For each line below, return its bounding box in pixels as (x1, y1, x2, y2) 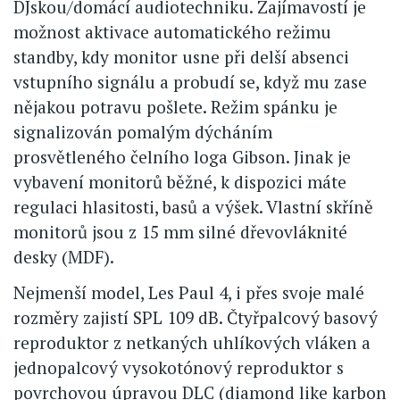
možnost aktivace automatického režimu (13, 21, 331, 44)
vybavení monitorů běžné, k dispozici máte (13, 171, 346, 194)
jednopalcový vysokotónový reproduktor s (13, 356, 344, 379)
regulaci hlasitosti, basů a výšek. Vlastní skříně (13, 196, 373, 219)
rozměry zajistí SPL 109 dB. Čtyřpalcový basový (13, 306, 378, 329)
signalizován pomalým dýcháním (13, 121, 272, 144)
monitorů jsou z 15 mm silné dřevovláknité (13, 221, 347, 244)
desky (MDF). (13, 246, 114, 269)
